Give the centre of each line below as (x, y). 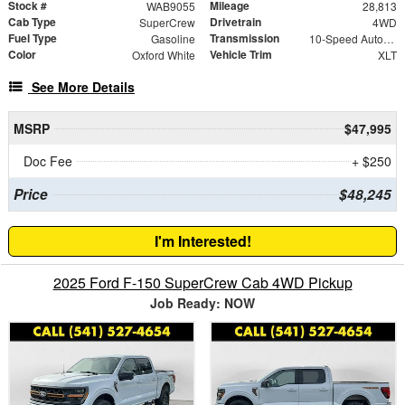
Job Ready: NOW (202, 302)
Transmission (245, 38)
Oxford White (163, 54)
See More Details (83, 86)
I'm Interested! (202, 240)
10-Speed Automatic (388, 38)
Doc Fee (48, 160)
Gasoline (173, 38)
